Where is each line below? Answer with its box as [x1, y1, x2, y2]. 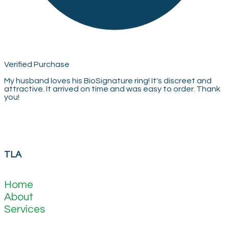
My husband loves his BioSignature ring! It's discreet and [4, 77, 212, 85]
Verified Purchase [4, 60, 70, 69]
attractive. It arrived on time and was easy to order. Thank [4, 85, 220, 94]
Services [4, 203, 45, 215]
